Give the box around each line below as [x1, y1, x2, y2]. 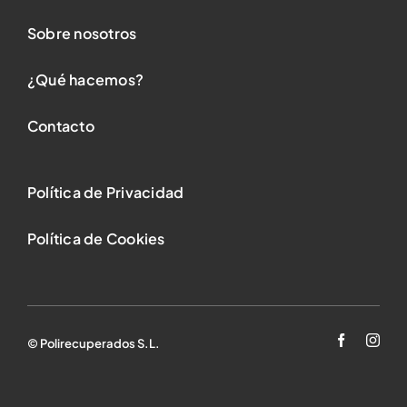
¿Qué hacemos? [26, 69, 144, 89]
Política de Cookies [26, 228, 165, 248]
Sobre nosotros [26, 23, 137, 43]
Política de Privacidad [26, 182, 184, 202]
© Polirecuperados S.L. [26, 335, 160, 351]
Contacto [26, 115, 94, 135]
